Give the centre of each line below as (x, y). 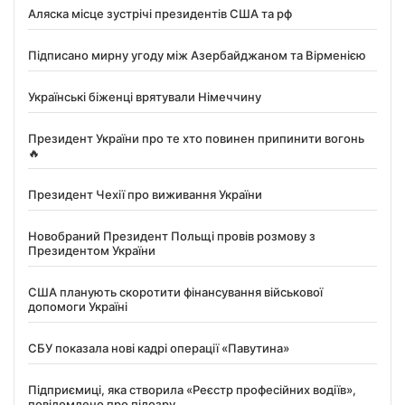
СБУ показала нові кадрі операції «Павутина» (159, 348)
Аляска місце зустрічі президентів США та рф (160, 13)
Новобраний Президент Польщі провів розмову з (172, 235)
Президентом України (92, 250)
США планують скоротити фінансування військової (175, 292)
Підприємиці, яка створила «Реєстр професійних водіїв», (192, 389)
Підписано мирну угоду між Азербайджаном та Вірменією (197, 55)
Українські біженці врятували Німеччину (145, 96)
